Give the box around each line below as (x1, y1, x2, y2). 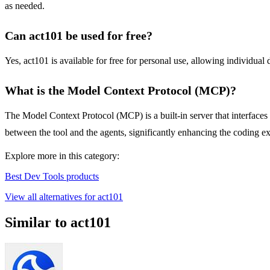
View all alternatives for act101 (5, 192, 123, 202)
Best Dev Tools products (5, 171, 99, 182)
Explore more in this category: (5, 151, 119, 162)
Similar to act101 (5, 215, 111, 231)
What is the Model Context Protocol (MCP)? (5, 84, 236, 98)
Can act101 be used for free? (5, 29, 152, 43)
